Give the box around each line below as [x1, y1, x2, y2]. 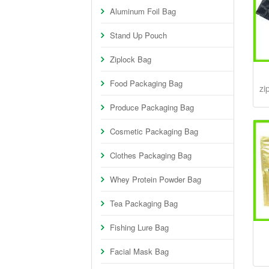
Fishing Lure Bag [110, 222, 169, 233]
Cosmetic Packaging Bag [110, 125, 198, 137]
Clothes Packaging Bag [110, 150, 192, 161]
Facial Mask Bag [110, 246, 169, 257]
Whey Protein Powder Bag [110, 174, 201, 185]
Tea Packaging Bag [110, 198, 178, 209]
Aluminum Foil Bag [110, 5, 176, 17]
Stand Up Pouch [110, 29, 167, 41]
